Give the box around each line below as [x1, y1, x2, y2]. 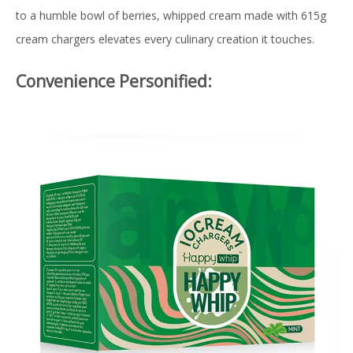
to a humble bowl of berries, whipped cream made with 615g [16, 8, 326, 24]
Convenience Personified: [16, 70, 212, 93]
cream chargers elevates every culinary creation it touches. [16, 32, 314, 47]
